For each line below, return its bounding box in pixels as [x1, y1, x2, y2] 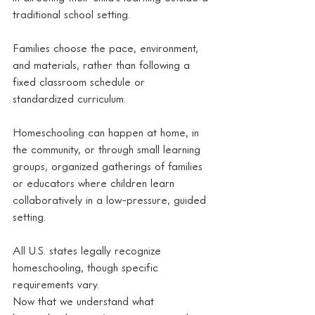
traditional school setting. [13, 6, 130, 21]
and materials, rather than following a [13, 57, 193, 72]
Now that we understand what [13, 293, 157, 308]
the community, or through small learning [13, 141, 204, 156]
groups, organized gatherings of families [13, 158, 206, 173]
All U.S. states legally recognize [13, 243, 165, 257]
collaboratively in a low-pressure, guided [13, 192, 210, 207]
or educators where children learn [13, 175, 178, 190]
